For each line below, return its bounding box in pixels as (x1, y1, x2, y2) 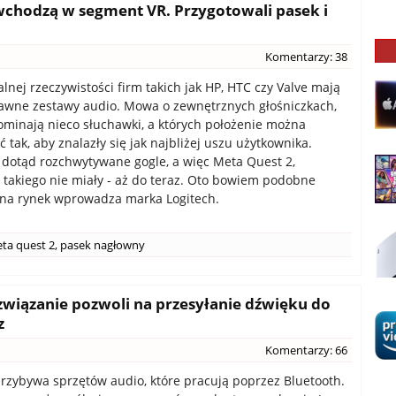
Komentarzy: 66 (265, 342, 347, 358)
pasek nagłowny (60, 237, 145, 253)
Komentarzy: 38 (265, 49, 347, 65)
